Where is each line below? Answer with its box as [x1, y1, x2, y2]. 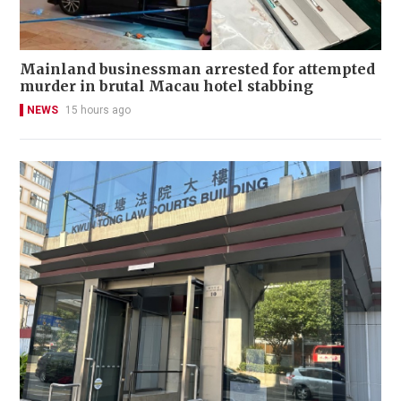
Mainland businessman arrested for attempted [20, 59, 375, 78]
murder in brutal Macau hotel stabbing [20, 76, 313, 95]
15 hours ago [65, 103, 131, 116]
